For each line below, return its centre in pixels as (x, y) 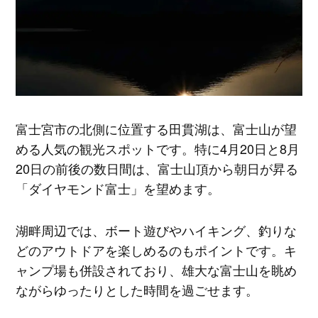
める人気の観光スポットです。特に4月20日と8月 (157, 148)
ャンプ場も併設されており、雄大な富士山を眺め (156, 270)
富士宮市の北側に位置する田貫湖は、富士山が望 (156, 128)
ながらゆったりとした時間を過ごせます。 (137, 290)
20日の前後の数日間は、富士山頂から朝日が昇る (157, 168)
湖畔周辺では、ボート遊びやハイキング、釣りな (156, 230)
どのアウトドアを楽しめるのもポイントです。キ (156, 250)
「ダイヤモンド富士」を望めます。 (117, 188)
